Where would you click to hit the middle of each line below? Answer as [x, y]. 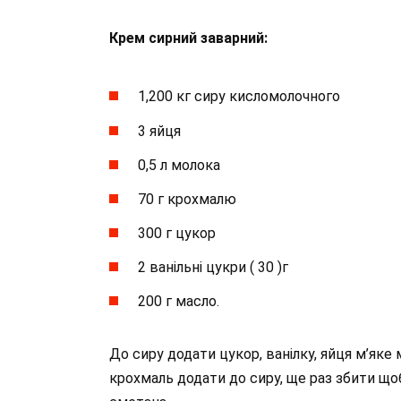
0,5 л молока [179, 165]
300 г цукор [177, 234]
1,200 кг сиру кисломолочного [239, 97]
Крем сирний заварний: [188, 38]
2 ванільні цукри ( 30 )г [213, 268]
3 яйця [159, 131]
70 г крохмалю [187, 199]
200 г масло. [179, 302]
